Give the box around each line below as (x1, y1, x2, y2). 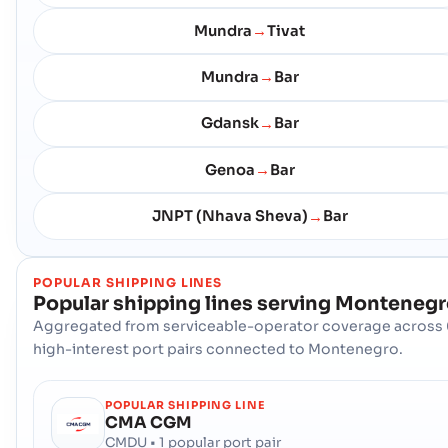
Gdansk (200, 114, 259, 133)
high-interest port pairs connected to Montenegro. (33, 339, 403, 358)
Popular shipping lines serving (33, 290, 331, 316)
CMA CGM (105, 411, 193, 433)
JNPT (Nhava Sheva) (151, 207, 308, 226)
